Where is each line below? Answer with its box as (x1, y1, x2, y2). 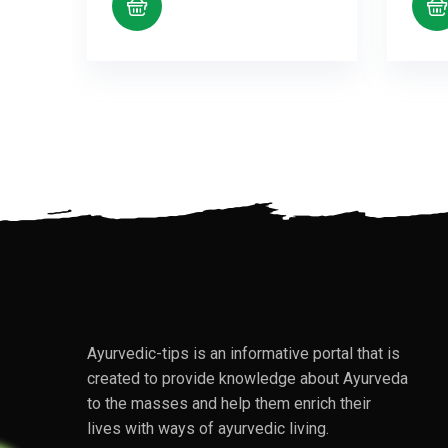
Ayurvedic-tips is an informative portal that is (87, 343, 400, 363)
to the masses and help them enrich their (87, 393, 371, 413)
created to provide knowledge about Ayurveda (87, 368, 408, 388)
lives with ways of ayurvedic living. (87, 418, 329, 438)
